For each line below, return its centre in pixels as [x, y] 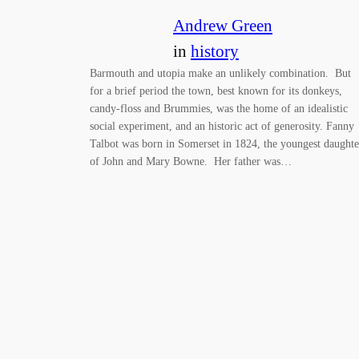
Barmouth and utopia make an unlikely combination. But [220, 73]
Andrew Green [223, 26]
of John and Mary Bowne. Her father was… [191, 161]
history [215, 51]
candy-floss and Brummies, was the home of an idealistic [219, 109]
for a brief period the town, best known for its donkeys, [216, 91]
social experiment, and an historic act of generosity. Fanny [222, 126]
